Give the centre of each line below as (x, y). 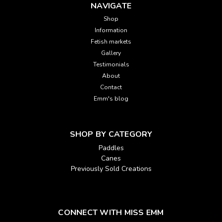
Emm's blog (111, 98)
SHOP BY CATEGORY (111, 134)
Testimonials (111, 64)
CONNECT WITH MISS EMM (111, 212)
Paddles (111, 148)
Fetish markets (111, 41)
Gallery (111, 53)
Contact (111, 87)
